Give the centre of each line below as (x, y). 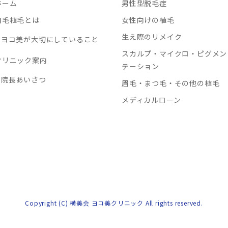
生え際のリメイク (152, 37)
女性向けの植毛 (148, 20)
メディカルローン (151, 100)
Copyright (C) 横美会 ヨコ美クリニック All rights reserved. (114, 203)
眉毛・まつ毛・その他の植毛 (171, 83)
